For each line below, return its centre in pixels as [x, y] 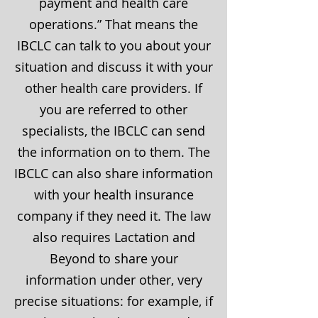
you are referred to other [114, 109]
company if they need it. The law [114, 216]
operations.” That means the [114, 24]
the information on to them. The [114, 152]
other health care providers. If [114, 88]
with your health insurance [114, 194]
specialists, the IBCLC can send [114, 131]
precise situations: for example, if [114, 301]
